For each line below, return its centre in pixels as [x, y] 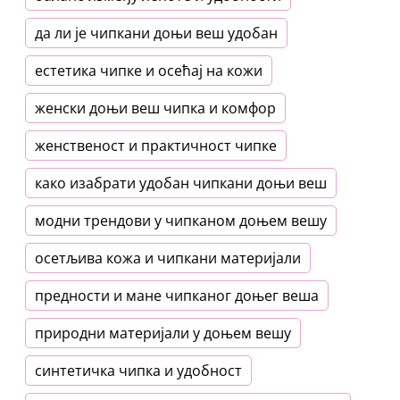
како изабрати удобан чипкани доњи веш [181, 183]
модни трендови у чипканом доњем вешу [181, 221]
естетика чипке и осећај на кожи [149, 71]
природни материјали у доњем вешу [163, 333]
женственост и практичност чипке [156, 146]
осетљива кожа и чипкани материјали [168, 258]
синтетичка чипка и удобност [138, 371]
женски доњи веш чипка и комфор [155, 108]
